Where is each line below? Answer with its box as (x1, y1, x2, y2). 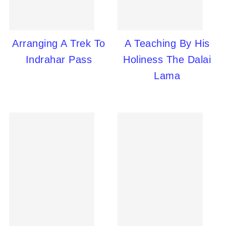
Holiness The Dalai (123, 54, 211, 65)
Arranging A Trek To (12, 38, 105, 49)
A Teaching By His (125, 38, 210, 49)
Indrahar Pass (25, 54, 92, 65)
